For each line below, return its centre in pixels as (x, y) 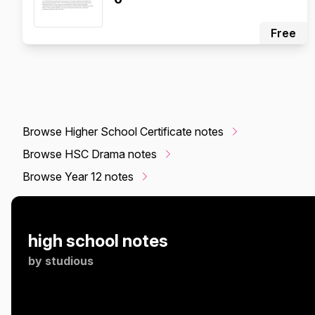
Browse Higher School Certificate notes (123, 131)
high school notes (98, 241)
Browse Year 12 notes (78, 176)
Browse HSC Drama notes (90, 154)
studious (69, 261)
